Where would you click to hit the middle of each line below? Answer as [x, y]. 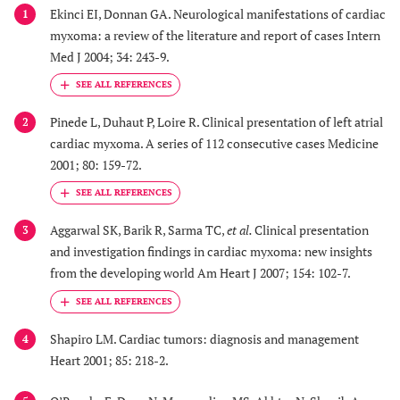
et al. [241, 230]
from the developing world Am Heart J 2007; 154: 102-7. [200, 273]
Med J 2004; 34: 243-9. [110, 56]
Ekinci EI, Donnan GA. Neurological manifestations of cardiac [218, 13]
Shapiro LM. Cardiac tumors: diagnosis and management [204, 338]
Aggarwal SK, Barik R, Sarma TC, [138, 230]
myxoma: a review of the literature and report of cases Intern [215, 35]
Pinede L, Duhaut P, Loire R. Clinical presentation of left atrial [217, 122]
